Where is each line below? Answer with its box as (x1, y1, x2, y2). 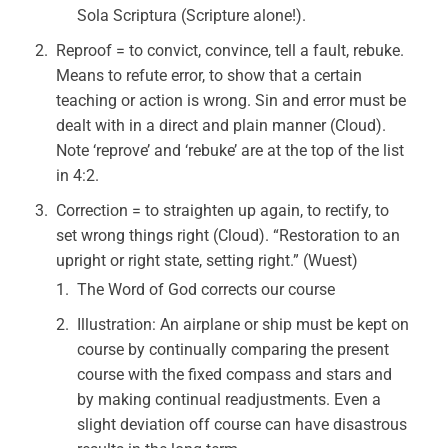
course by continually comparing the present (77, 340, 390, 359)
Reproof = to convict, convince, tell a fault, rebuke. (56, 41, 405, 60)
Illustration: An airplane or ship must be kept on (77, 315, 410, 334)
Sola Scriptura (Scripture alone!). (77, 6, 307, 25)
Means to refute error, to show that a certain (56, 66, 363, 85)
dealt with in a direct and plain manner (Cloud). (56, 116, 387, 135)
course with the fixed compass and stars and (77, 365, 393, 384)
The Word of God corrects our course (77, 280, 336, 299)
